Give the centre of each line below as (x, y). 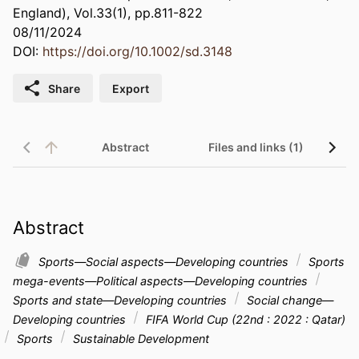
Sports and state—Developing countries (121, 300)
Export (131, 88)
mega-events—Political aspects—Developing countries (162, 280)
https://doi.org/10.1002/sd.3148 (137, 52)
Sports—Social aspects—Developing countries (165, 261)
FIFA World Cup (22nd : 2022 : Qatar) (244, 319)
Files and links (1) (256, 147)
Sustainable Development (139, 338)
